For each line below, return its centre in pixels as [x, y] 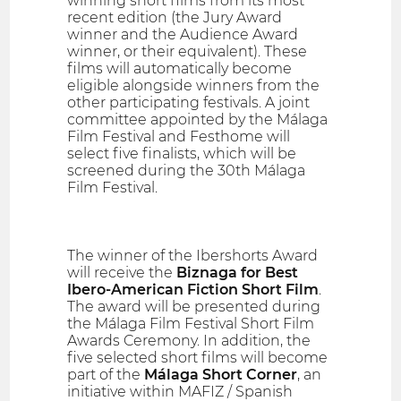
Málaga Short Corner [221, 374]
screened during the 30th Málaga [187, 170]
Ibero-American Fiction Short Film [193, 289]
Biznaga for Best [238, 272]
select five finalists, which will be [182, 153]
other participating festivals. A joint [189, 102]
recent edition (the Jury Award [175, 17]
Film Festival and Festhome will [179, 136]
